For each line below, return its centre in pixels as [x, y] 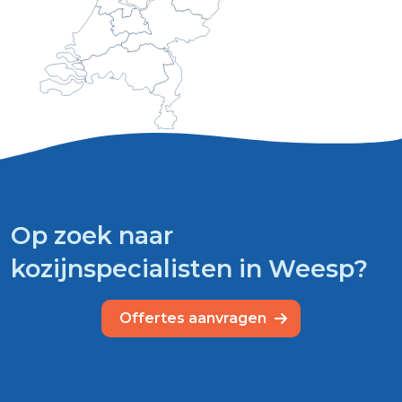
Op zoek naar [92, 235]
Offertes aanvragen [195, 318]
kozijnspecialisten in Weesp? [189, 268]
